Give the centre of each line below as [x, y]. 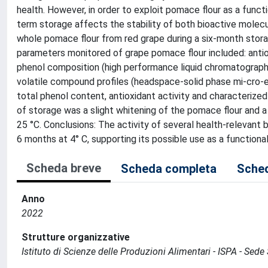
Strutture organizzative [76, 237]
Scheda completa [169, 169]
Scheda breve [64, 168]
